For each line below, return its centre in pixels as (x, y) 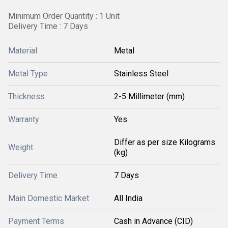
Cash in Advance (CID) (153, 221)
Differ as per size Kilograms (165, 142)
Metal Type (28, 74)
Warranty (24, 119)
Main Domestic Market (49, 198)
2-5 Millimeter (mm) (149, 96)
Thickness (26, 96)
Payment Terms (36, 221)
